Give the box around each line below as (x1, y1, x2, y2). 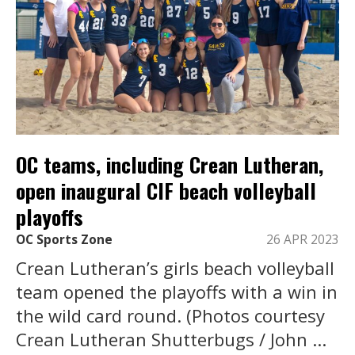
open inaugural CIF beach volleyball (16, 174, 316, 206)
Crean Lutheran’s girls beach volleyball (16, 256, 334, 281)
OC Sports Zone (16, 231, 113, 249)
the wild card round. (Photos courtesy (16, 303, 325, 328)
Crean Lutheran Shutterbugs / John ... (16, 327, 326, 352)
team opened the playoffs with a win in (16, 280, 338, 304)
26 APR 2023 (266, 231, 339, 249)
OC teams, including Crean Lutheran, (16, 148, 323, 180)
